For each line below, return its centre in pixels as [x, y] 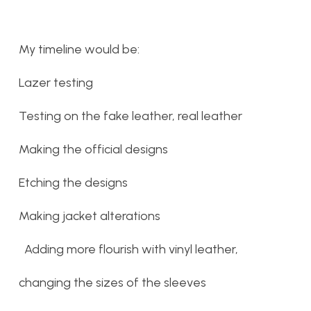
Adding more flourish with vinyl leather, [133, 250]
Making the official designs [93, 150]
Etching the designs [75, 183]
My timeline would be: [81, 50]
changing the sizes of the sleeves [112, 283]
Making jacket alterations [90, 216]
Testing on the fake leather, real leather [132, 116]
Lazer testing [57, 83]
